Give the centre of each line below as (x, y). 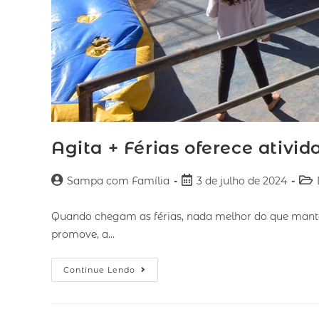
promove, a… (83, 235)
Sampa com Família (118, 181)
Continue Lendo (99, 270)
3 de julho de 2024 (242, 181)
